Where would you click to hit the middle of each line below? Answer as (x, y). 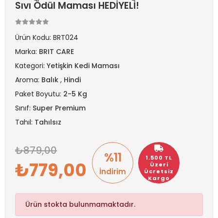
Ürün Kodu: (34, 37)
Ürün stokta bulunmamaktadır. (80, 204)
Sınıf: (24, 108)
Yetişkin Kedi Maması (83, 66)
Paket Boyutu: (39, 94)
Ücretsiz (159, 171)
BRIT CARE (56, 52)
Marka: (27, 52)
